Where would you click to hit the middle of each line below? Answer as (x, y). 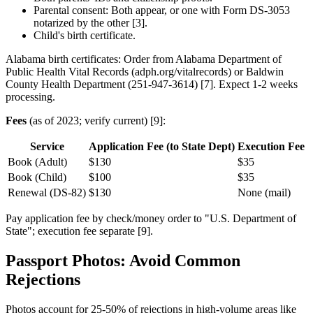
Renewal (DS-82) (47, 192)
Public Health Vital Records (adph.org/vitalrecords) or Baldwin (145, 71)
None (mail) (264, 192)
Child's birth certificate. (85, 35)
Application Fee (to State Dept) (162, 146)
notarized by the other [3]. (90, 22)
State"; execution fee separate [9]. (79, 231)
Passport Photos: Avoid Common (123, 260)
